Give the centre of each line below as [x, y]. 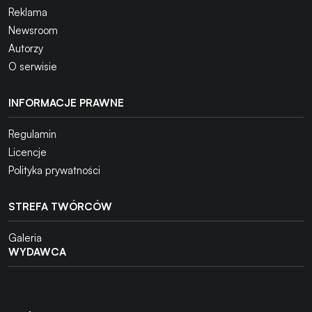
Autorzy [26, 48]
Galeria [25, 237]
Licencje [28, 152]
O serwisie [33, 66]
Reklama [28, 12]
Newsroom [33, 30]
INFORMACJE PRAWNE [66, 102]
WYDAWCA [37, 251]
